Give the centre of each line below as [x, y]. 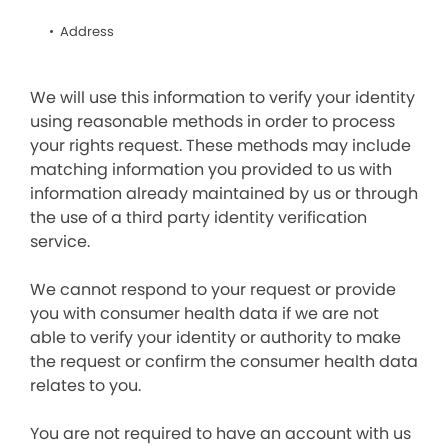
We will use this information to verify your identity [222, 97]
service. [60, 241]
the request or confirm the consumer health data [224, 361]
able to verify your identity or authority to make [215, 337]
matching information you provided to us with [211, 169]
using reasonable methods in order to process [212, 121]
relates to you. [85, 385]
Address [87, 31]
